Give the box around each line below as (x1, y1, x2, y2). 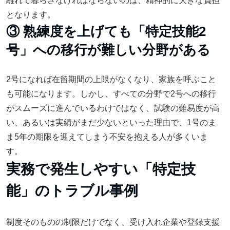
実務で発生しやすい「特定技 (6, 161, 196, 177)
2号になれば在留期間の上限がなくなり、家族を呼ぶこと (6, 75, 216, 84)
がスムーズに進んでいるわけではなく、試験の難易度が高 (6, 104, 220, 112)
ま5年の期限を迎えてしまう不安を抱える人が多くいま (6, 132, 208, 141)
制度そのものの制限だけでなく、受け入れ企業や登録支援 (6, 218, 220, 226)
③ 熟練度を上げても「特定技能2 (6, 24, 206, 39)
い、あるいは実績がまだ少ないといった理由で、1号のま (6, 118, 216, 127)
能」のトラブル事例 (6, 183, 138, 199)
